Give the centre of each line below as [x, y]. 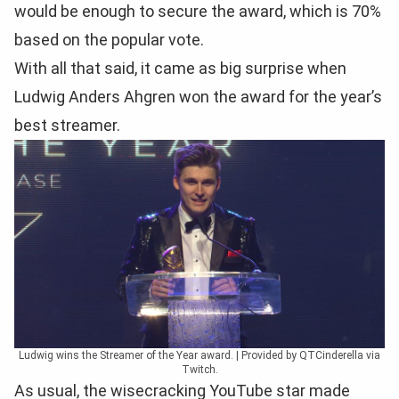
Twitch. [199, 369]
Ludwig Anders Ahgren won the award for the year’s [198, 96]
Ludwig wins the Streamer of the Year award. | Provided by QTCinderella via [199, 355]
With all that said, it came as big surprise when [180, 68]
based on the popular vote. [109, 39]
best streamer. [67, 125]
